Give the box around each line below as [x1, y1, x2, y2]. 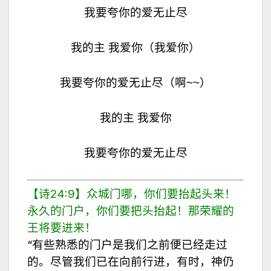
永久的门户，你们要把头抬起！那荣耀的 [27, 203, 234, 218]
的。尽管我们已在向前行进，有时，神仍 [27, 254, 234, 269]
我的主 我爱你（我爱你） [71, 41, 200, 54]
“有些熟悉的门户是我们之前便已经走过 [27, 237, 227, 252]
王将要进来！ [27, 220, 96, 235]
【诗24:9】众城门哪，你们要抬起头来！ [27, 186, 236, 201]
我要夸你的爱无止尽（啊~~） [60, 76, 211, 89]
